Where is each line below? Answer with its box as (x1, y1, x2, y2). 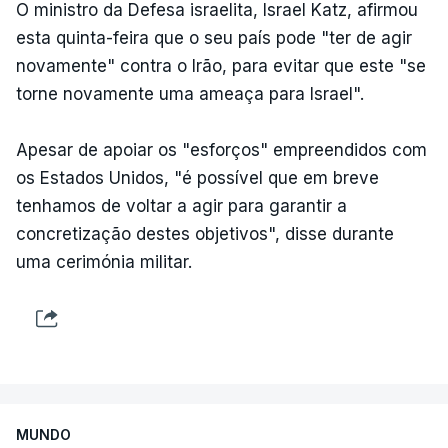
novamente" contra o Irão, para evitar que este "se (16, 56, 426, 76)
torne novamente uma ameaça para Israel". (16, 84, 364, 104)
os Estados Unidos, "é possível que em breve (16, 168, 379, 188)
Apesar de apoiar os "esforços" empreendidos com (16, 140, 427, 160)
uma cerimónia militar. (16, 252, 192, 272)
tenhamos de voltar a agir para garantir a (16, 196, 347, 216)
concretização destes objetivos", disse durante (16, 224, 394, 244)
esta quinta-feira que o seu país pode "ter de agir (16, 28, 412, 48)
